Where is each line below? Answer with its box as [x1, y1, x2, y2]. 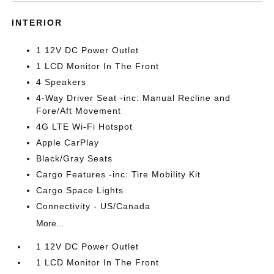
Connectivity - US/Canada [36, 201, 151, 211]
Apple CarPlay [36, 137, 100, 147]
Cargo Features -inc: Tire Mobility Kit [36, 169, 201, 179]
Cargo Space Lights [36, 185, 124, 195]
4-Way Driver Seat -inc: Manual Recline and [36, 92, 231, 103]
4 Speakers [36, 76, 87, 87]
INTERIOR [12, 17, 63, 28]
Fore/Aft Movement [36, 105, 122, 116]
